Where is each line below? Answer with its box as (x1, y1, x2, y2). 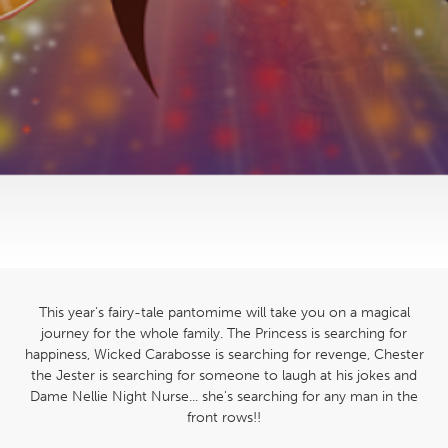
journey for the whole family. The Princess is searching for (41, 325, 407, 343)
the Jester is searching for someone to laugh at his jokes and (31, 367, 417, 385)
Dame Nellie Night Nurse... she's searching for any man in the (30, 388, 418, 406)
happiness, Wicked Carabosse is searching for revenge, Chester (24, 346, 424, 364)
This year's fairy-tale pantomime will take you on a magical (38, 304, 410, 322)
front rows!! (187, 409, 261, 427)
